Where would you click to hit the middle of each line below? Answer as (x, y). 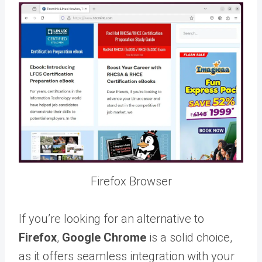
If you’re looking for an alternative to (111, 218)
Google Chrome (104, 237)
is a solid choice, (189, 237)
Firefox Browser (131, 181)
